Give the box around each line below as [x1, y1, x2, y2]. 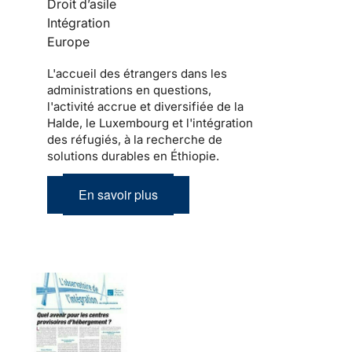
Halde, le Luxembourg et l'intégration [47, 115, 253, 131]
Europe [47, 34, 90, 50]
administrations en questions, [47, 82, 211, 98]
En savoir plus [79, 185, 158, 204]
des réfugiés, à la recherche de [47, 132, 222, 148]
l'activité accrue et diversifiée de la [47, 99, 244, 115]
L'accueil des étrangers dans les [47, 66, 227, 82]
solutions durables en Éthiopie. [47, 148, 219, 164]
